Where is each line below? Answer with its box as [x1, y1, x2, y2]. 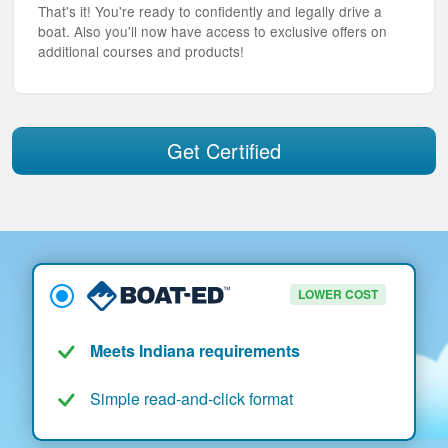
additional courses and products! [38, 41, 244, 62]
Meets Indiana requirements [90, 339, 300, 363]
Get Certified [167, 136, 281, 166]
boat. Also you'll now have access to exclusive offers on [38, 21, 387, 42]
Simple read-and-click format [90, 387, 293, 411]
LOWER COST [297, 285, 378, 304]
